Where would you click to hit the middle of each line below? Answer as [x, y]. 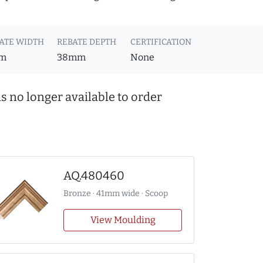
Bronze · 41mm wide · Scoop [116, 194]
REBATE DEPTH [86, 42]
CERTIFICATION [161, 42]
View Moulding [123, 220]
